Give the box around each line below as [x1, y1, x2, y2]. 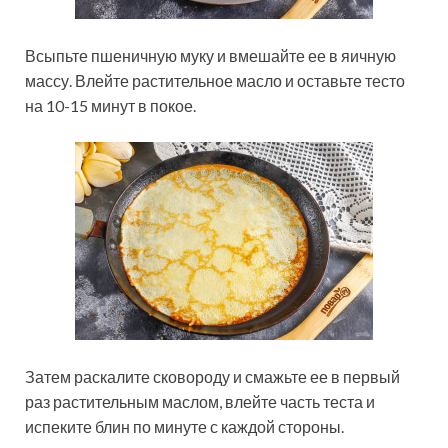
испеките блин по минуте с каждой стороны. [25, 417, 344, 437]
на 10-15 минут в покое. [25, 96, 196, 116]
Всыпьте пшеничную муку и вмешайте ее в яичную [25, 46, 396, 66]
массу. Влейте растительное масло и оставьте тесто [25, 71, 405, 91]
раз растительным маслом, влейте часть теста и [25, 392, 375, 412]
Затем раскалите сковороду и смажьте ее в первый [25, 367, 400, 387]
